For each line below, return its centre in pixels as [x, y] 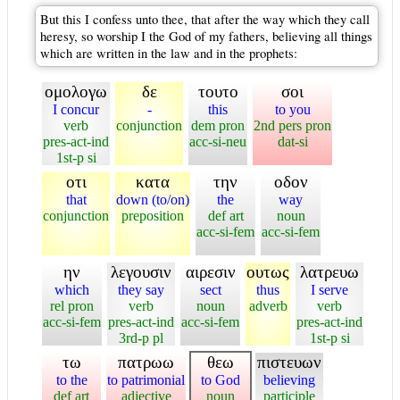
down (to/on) [153, 199]
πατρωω [146, 362]
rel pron [72, 305]
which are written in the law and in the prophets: [169, 53]
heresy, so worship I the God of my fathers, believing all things [206, 36]
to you [292, 109]
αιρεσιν [210, 271]
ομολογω [76, 91]
